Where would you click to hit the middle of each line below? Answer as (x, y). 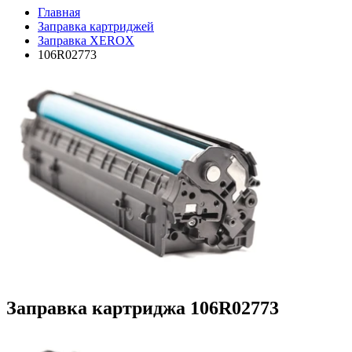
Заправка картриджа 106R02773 (143, 308)
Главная (59, 12)
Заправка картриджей (96, 26)
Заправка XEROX (86, 40)
